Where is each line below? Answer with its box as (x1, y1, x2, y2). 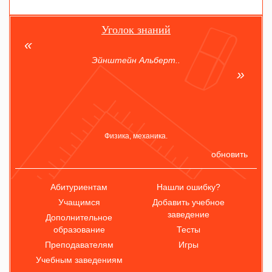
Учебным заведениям (35, 255, 123, 265)
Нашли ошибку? (156, 182, 220, 192)
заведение (167, 209, 209, 219)
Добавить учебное (152, 197, 225, 207)
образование (53, 225, 105, 234)
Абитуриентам (50, 182, 108, 192)
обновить (211, 149, 248, 159)
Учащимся (58, 197, 100, 207)
